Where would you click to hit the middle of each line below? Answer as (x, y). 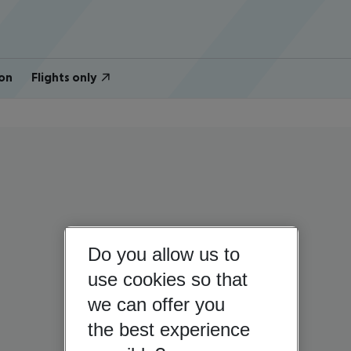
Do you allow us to (163, 255)
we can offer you (156, 305)
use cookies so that (167, 280)
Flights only (64, 77)
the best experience (168, 330)
